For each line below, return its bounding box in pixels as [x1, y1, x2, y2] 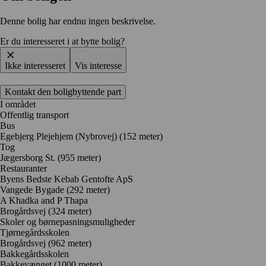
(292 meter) [66, 184, 110, 195]
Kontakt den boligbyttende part [5, 86, 121, 97]
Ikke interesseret [5, 60, 65, 71]
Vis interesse [75, 60, 122, 71]
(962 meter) [48, 237, 91, 248]
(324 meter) [48, 205, 91, 216]
